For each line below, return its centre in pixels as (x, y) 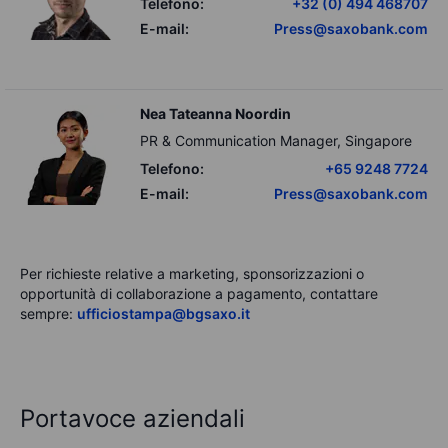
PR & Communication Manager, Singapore (276, 140)
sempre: (48, 313)
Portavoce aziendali (132, 418)
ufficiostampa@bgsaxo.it (163, 313)
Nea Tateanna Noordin (215, 113)
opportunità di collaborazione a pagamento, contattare (199, 293)
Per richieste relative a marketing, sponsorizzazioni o (192, 273)
